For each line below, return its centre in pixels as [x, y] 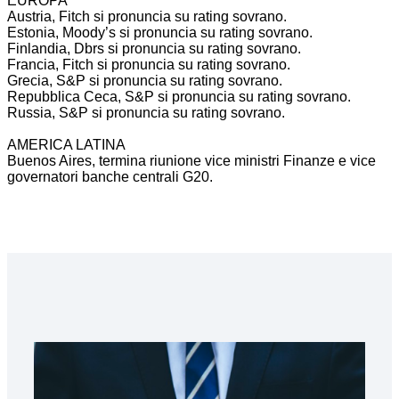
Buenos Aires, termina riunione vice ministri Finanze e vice [191, 161]
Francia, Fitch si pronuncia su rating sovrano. [149, 65]
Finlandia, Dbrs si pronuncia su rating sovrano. [154, 49]
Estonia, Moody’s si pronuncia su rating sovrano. [160, 33]
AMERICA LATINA [66, 145]
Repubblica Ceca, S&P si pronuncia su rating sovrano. [179, 97]
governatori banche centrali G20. [110, 177]
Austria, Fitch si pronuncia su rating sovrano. [147, 16]
